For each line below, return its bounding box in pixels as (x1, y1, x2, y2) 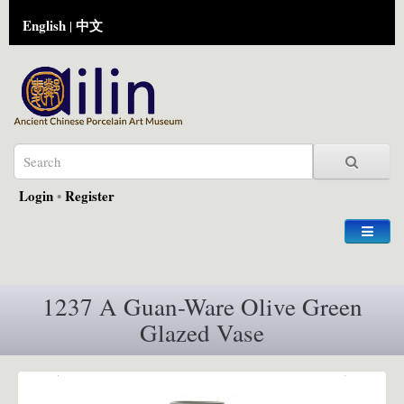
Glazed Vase (140, 316, 264, 349)
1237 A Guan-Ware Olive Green (41, 289, 363, 323)
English (23, 14, 66, 35)
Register (65, 185, 115, 206)
